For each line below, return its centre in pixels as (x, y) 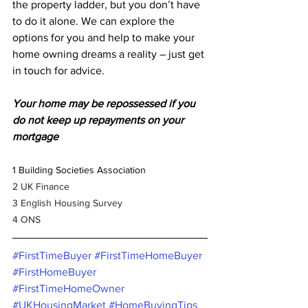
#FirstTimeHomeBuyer (148, 256)
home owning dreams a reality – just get (110, 54)
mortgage (35, 137)
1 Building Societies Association (79, 170)
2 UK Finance (41, 187)
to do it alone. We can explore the (95, 21)
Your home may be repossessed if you (105, 104)
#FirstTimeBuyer (52, 256)
